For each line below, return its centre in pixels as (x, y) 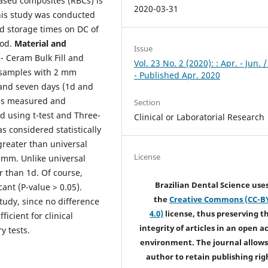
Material (31, 44)
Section (147, 102)
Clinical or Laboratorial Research (200, 117)
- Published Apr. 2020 (177, 75)
